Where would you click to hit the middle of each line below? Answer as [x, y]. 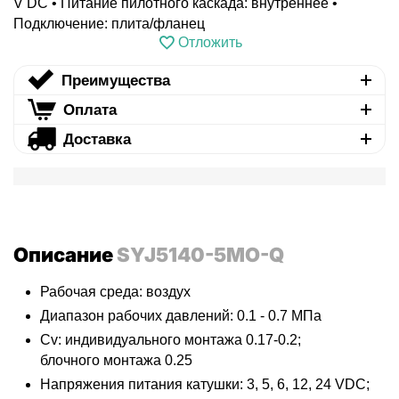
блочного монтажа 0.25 [116, 361]
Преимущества [115, 80]
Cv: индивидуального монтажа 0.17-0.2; [171, 340]
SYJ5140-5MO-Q [200, 255]
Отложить [210, 43]
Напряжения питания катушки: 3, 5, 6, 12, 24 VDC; [205, 385]
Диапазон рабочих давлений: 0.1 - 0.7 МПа [181, 316]
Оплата [90, 110]
